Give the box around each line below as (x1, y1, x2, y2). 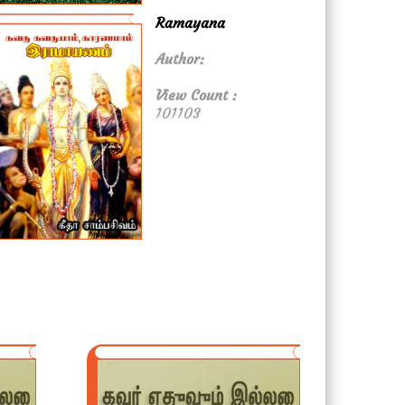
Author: (155, 50, 205, 69)
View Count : (155, 86, 238, 105)
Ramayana (155, 14, 226, 33)
